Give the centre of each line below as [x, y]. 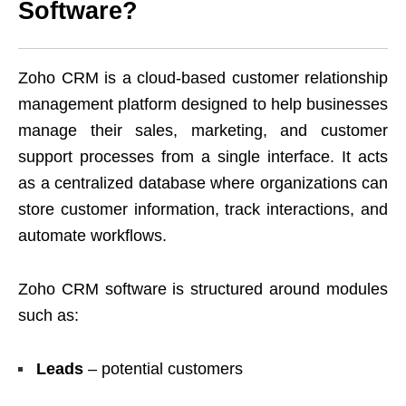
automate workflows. [92, 235]
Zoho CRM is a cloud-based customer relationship [203, 77]
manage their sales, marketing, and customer [203, 130]
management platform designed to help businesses [203, 104]
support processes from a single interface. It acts [203, 156]
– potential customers [163, 368]
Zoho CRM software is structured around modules [203, 289]
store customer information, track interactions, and [203, 209]
